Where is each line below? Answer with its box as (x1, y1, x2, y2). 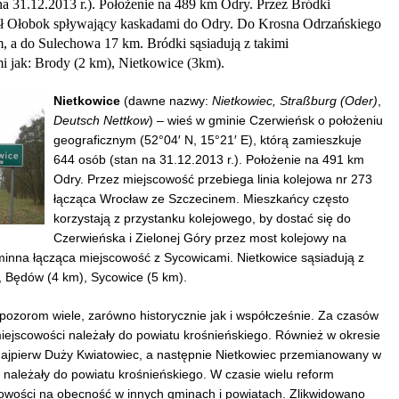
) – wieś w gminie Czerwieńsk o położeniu (149, 113, 383, 128)
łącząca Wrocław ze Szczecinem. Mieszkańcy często (53, 191, 349, 207)
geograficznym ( (53, 133, 144, 148)
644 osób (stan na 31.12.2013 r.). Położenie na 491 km (53, 152, 364, 167)
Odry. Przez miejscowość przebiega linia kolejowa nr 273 (53, 172, 372, 187)
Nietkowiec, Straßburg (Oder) (212, 94, 378, 109)
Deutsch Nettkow (53, 113, 149, 128)
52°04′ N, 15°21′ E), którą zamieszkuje (144, 133, 362, 148)
